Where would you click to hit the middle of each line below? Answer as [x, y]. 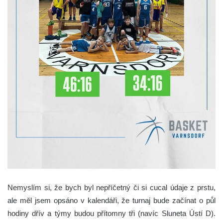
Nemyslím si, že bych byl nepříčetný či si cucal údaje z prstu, [111, 188]
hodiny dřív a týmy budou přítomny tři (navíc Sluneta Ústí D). [111, 214]
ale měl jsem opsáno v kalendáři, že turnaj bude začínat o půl [111, 201]
